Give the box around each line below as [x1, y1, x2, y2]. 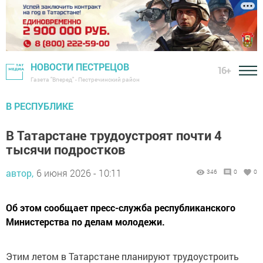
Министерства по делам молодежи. [6, 215, 165, 228]
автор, [6, 167, 33, 180]
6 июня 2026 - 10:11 [36, 167, 122, 180]
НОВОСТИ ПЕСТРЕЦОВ [31, 60, 129, 73]
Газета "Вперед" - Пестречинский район [31, 76, 140, 84]
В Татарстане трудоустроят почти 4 [6, 127, 222, 144]
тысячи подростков [6, 141, 125, 159]
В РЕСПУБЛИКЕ [6, 100, 73, 113]
